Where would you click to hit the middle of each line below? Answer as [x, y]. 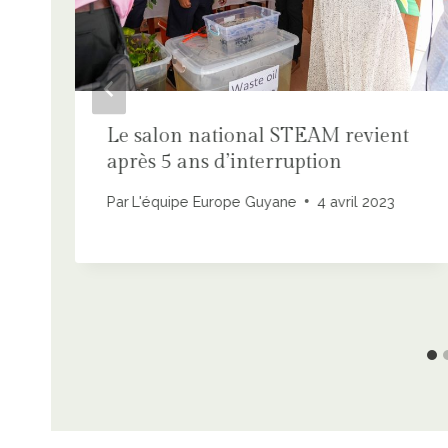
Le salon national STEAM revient [258, 136]
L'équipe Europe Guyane [215, 201]
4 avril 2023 [356, 201]
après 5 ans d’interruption [224, 162]
